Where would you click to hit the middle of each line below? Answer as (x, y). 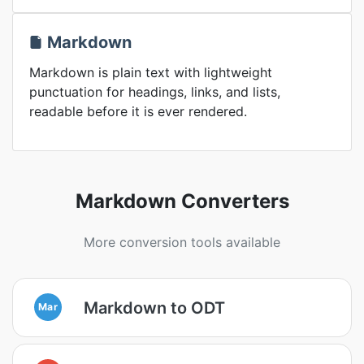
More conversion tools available (182, 242)
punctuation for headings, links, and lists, (155, 92)
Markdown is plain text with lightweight (151, 72)
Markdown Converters (182, 201)
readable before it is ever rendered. (138, 111)
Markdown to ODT (154, 308)
